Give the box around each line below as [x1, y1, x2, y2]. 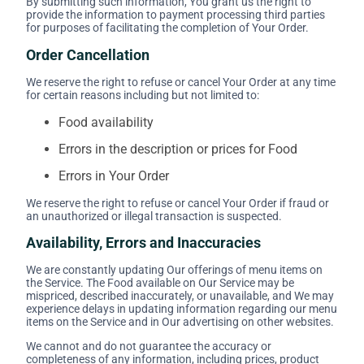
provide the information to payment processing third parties [26, 7, 325, 21]
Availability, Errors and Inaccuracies [26, 234, 261, 252]
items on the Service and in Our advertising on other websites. [26, 315, 334, 329]
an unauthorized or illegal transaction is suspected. [26, 209, 282, 223]
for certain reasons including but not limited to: [26, 88, 259, 102]
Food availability [58, 114, 154, 130]
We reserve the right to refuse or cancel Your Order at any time [26, 75, 336, 89]
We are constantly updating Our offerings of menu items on [26, 263, 323, 277]
